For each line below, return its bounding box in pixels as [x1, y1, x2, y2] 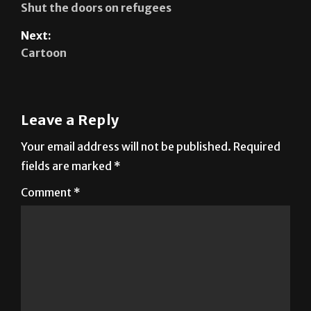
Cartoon [21, 45, 67, 60]
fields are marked [21, 158, 114, 173]
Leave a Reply [21, 110, 119, 128]
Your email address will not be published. [21, 139, 231, 153]
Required [233, 139, 280, 153]
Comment [21, 185, 74, 199]
